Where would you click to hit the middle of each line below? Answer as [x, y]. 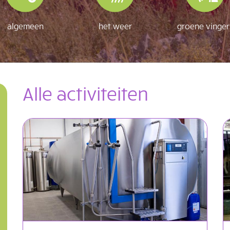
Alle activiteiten [85, 93]
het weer [115, 25]
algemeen [25, 25]
